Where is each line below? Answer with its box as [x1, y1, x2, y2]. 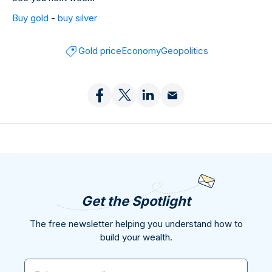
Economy [121, 45, 161, 57]
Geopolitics [161, 45, 208, 57]
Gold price [78, 45, 121, 57]
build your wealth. [100, 231, 172, 243]
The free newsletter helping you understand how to [29, 218, 243, 230]
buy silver [58, 12, 97, 24]
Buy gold [12, 12, 49, 24]
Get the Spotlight [81, 193, 191, 209]
